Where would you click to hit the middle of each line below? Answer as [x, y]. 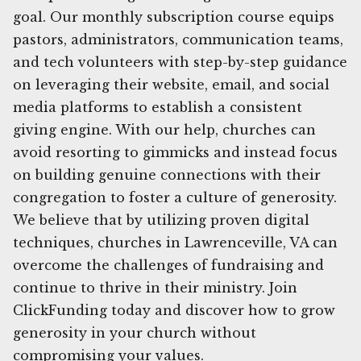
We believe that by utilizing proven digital [161, 220]
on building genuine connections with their [167, 174]
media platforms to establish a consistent [158, 107]
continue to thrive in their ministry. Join [155, 287]
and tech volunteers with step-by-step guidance [180, 62]
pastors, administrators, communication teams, [178, 39]
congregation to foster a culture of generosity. [175, 197]
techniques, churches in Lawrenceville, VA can [175, 242]
